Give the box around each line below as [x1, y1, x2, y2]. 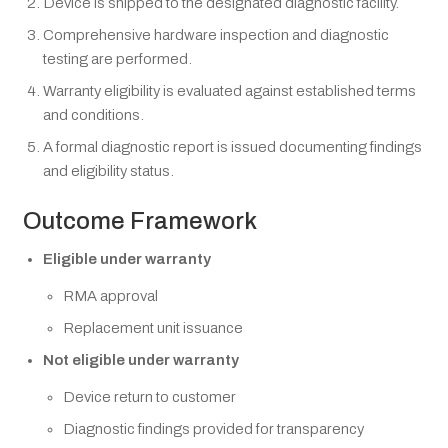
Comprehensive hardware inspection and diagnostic [43, 26, 389, 43]
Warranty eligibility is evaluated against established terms [43, 82, 416, 99]
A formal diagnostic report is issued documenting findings [43, 138, 422, 155]
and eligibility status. [43, 162, 174, 179]
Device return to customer [63, 389, 236, 406]
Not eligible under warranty [43, 352, 239, 369]
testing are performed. [43, 50, 192, 67]
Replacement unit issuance [63, 320, 243, 337]
